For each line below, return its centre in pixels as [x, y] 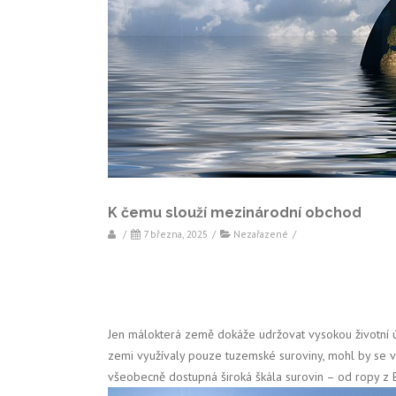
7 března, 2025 [175, 234]
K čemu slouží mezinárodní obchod [235, 213]
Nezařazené [259, 234]
